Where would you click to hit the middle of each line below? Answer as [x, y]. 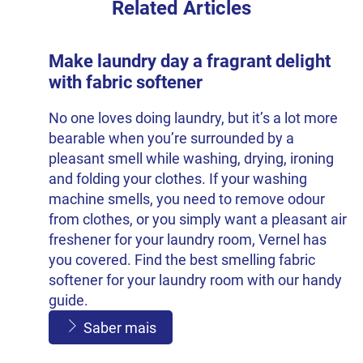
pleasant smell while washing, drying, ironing [191, 158]
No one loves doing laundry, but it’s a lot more [193, 117]
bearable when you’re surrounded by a [171, 138]
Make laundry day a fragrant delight [190, 61]
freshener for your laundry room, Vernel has [188, 239]
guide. [68, 300]
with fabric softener [126, 82]
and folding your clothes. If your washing [178, 178]
